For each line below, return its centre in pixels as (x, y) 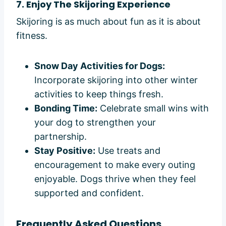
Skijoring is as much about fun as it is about (108, 22)
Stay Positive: (65, 151)
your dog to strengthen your (95, 123)
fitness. (32, 36)
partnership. (61, 137)
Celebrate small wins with (153, 108)
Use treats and (128, 151)
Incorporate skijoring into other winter (116, 80)
